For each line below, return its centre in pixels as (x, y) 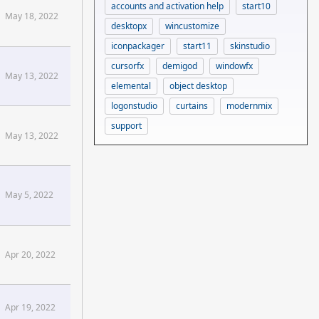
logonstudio (134, 105)
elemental (131, 85)
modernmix (249, 105)
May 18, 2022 (32, 16)
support (126, 125)
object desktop (198, 85)
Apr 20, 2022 (30, 255)
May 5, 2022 (29, 195)
